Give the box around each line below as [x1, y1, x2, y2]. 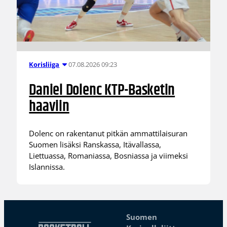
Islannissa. [29, 161, 65, 172]
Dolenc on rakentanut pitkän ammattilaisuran [29, 128, 188, 138]
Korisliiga [29, 60, 60, 69]
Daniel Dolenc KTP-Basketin [29, 78, 175, 102]
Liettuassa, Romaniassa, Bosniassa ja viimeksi [29, 150, 188, 161]
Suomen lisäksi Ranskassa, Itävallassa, [29, 139, 162, 149]
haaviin [29, 94, 69, 119]
